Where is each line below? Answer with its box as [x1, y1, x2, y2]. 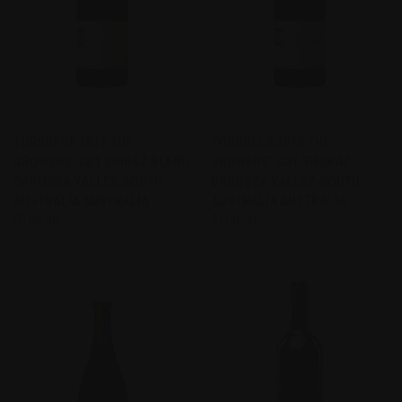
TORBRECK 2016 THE [13, 133, 133, 150]
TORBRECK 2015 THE [210, 133, 330, 150]
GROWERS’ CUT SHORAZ [210, 153, 351, 170]
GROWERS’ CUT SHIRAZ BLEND [13, 153, 189, 170]
